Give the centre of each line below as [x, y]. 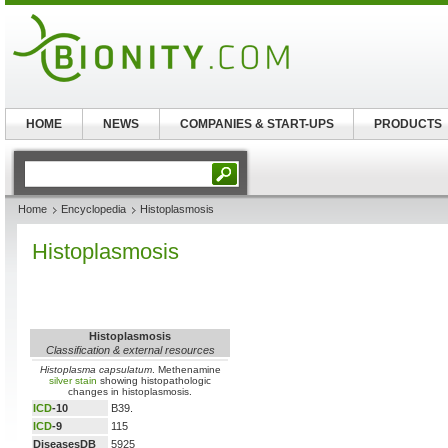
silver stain [73, 380]
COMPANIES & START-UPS [256, 124]
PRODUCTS [407, 124]
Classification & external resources [130, 350]
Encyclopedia [93, 209]
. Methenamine [186, 369]
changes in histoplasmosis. [130, 391]
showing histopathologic [154, 380]
